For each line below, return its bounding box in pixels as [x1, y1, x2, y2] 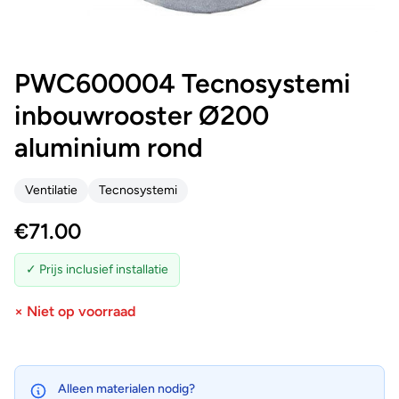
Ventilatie [25, 182, 77, 198]
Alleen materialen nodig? [58, 380, 195, 396]
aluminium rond [14, 130, 203, 164]
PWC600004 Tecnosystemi [14, 66, 351, 100]
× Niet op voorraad [14, 302, 135, 320]
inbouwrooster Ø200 [14, 98, 269, 132]
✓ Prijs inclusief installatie [26, 261, 168, 277]
